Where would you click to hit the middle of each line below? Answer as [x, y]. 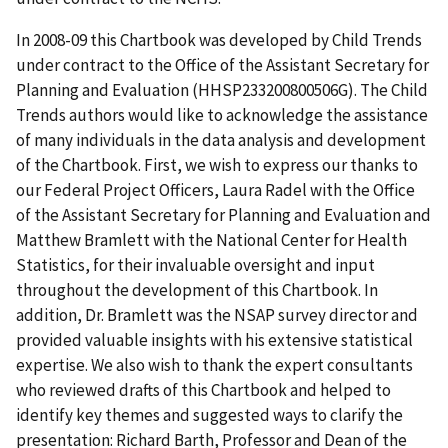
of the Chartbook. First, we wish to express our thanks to [217, 164]
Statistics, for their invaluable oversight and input [195, 264]
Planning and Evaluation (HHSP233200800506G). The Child [222, 89]
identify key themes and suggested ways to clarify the [209, 414]
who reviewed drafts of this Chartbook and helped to [203, 389]
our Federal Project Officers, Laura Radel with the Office [215, 189]
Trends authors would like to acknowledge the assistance [222, 114]
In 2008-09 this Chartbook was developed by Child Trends [219, 39]
